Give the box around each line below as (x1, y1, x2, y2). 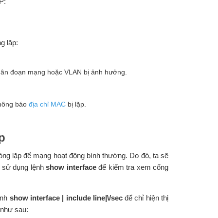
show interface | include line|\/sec (9, 194, 123, 202)
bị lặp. (65, 100, 86, 109)
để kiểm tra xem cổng (96, 163, 169, 172)
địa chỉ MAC (28, 100, 66, 109)
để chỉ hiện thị (122, 194, 168, 202)
